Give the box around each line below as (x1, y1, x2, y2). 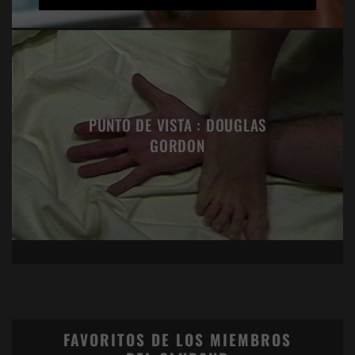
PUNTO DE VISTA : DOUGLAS (88, 113, 267, 136)
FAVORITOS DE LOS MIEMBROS (63, 328, 292, 352)
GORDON (150, 133, 205, 157)
